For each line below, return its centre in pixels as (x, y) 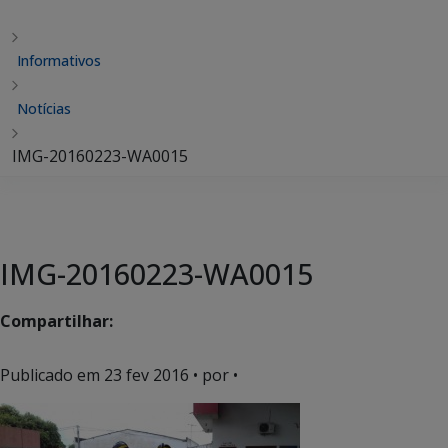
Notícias (44, 108)
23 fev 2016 (146, 375)
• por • (213, 375)
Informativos (59, 60)
